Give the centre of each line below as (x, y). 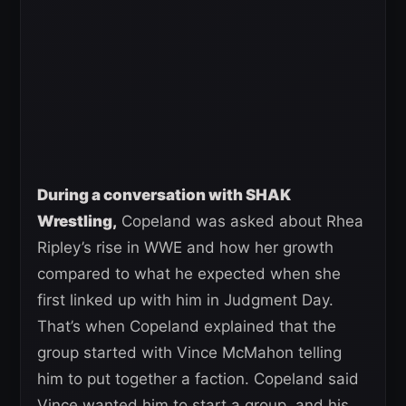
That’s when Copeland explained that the (187, 326)
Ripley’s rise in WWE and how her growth (185, 247)
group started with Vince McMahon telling (189, 352)
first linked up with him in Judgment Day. (185, 300)
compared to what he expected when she (189, 273)
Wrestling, (77, 221)
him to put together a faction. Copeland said (198, 378)
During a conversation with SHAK (164, 194)
